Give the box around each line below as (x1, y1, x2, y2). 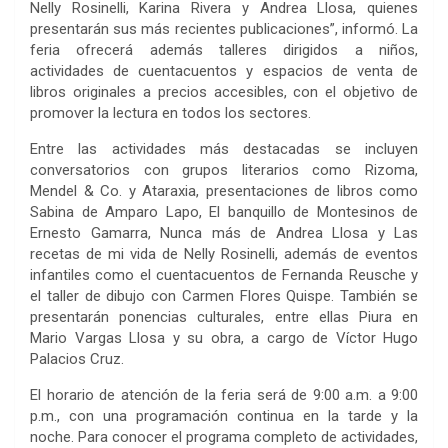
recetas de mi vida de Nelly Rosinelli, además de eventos (30, 244, 418, 263)
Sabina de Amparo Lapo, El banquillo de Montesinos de (30, 202, 418, 221)
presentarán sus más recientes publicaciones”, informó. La (30, 19, 418, 38)
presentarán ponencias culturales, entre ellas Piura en (30, 307, 418, 326)
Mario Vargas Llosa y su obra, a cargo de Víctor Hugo (30, 328, 418, 347)
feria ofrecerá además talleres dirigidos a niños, (30, 40, 418, 59)
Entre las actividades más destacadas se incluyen (30, 139, 418, 158)
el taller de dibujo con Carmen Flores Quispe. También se (30, 286, 418, 305)
